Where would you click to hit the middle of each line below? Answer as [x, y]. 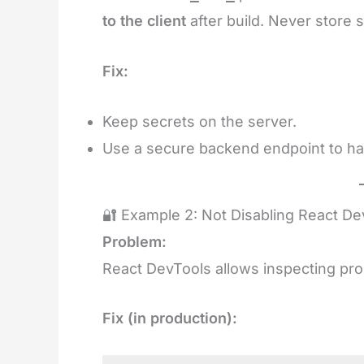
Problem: [134, 241]
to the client [144, 21]
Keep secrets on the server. [199, 121]
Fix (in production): [170, 318]
